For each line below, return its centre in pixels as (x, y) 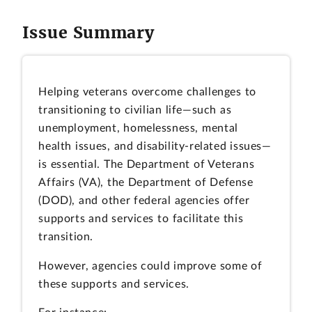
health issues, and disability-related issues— (155, 146)
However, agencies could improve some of (150, 266)
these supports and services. (114, 284)
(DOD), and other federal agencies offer (144, 200)
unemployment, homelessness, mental (138, 128)
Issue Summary (88, 32)
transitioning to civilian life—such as (135, 110)
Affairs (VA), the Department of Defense (146, 182)
